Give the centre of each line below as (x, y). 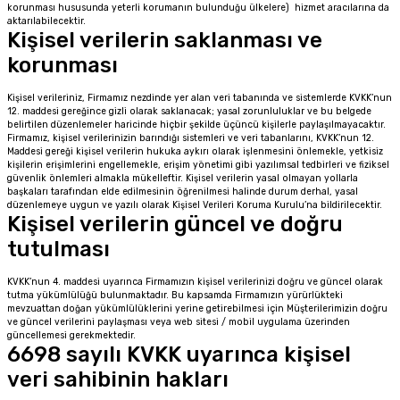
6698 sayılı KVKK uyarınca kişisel (179, 354)
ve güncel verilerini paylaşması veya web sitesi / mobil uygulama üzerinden (179, 322)
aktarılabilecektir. (46, 21)
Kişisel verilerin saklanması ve (165, 40)
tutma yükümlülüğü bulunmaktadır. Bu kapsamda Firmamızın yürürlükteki (175, 295)
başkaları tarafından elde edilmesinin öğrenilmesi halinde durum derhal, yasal (183, 192)
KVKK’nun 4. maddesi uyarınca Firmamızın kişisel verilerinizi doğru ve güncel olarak (195, 282)
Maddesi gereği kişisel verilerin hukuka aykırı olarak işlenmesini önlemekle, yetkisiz (195, 151)
